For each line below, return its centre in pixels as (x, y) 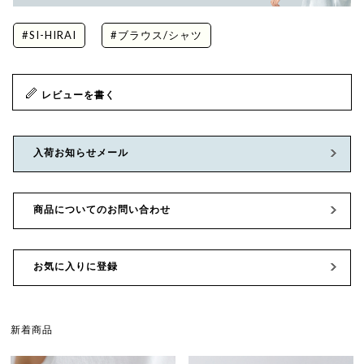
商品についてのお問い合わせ (102, 209)
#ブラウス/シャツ (157, 35)
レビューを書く (78, 94)
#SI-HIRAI (49, 35)
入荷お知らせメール (81, 152)
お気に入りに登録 (76, 266)
